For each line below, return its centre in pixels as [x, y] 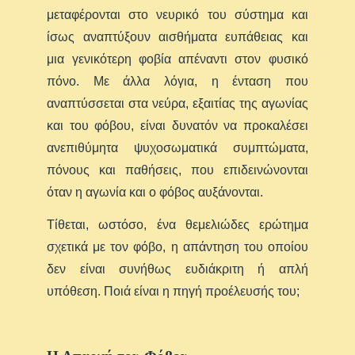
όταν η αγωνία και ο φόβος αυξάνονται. [155, 192]
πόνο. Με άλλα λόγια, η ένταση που [177, 81]
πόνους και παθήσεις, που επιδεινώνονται [177, 170]
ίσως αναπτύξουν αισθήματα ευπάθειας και [177, 36]
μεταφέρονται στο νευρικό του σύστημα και [177, 14]
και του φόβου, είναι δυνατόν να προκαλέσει [177, 125]
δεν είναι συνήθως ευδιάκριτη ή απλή [177, 269]
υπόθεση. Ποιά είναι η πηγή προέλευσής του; [174, 291]
